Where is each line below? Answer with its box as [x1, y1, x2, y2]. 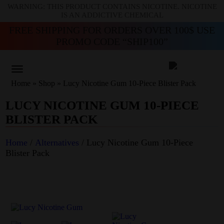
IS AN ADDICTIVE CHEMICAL [60, 11, 163, 19]
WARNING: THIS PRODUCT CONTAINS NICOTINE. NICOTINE [7, 2, 217, 10]
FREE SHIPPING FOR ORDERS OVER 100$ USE [9, 24, 215, 35]
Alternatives [35, 137, 79, 147]
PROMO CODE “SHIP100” [56, 36, 168, 47]
